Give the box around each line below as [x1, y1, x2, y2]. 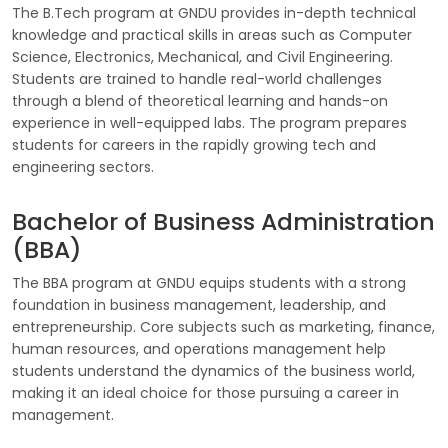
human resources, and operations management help [12, 339, 386, 359]
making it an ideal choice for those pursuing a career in [12, 383, 399, 403]
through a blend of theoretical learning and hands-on [12, 91, 388, 111]
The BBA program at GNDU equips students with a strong [12, 273, 406, 293]
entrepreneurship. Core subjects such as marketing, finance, [12, 317, 435, 337]
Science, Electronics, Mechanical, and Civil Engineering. [12, 47, 393, 67]
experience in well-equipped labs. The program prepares [12, 113, 407, 133]
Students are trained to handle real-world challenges [12, 69, 382, 89]
